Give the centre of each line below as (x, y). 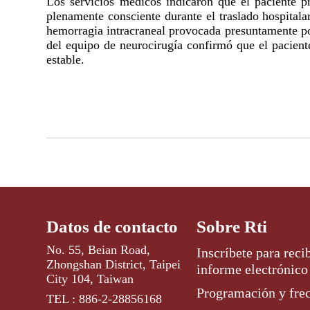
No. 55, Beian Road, (99, 250)
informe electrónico (252, 270)
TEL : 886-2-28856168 (104, 299)
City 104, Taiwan (90, 279)
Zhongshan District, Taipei (114, 265)
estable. (66, 60)
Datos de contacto (112, 227)
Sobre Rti (231, 227)
